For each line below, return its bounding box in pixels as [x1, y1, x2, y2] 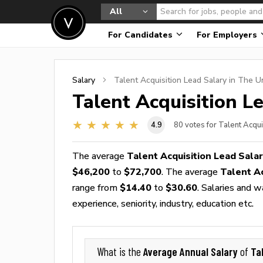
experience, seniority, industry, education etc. [72, 198, 254, 209]
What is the [97, 245, 143, 258]
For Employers [197, 30, 259, 40]
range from [72, 182, 120, 193]
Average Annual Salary [143, 245, 240, 258]
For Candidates [108, 30, 175, 40]
